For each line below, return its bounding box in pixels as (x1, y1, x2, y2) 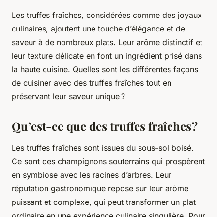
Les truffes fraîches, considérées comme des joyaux (12, 10, 202, 20)
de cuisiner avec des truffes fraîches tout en (12, 77, 171, 88)
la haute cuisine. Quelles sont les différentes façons (12, 64, 198, 74)
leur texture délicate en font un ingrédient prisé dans (12, 50, 202, 61)
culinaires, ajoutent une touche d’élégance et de (12, 23, 185, 33)
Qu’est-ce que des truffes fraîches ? (12, 118, 198, 134)
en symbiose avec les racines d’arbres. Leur (12, 170, 171, 180)
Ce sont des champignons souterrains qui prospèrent (12, 156, 205, 166)
